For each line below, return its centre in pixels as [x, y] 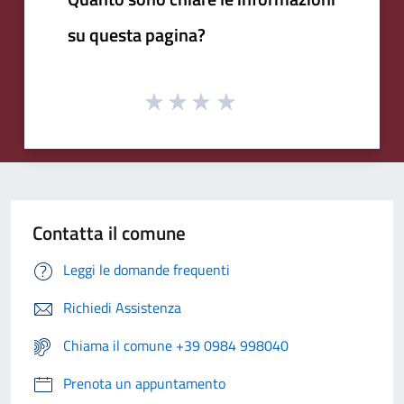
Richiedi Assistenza [122, 308]
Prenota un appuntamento [144, 384]
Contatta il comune [109, 233]
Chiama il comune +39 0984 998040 [176, 346]
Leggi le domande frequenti [147, 270]
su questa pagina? [137, 34]
